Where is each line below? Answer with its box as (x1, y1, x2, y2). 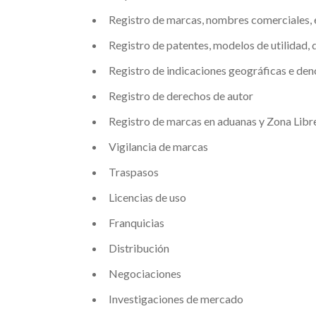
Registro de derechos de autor (108, 89, 253, 102)
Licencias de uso (108, 190, 186, 204)
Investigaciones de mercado (108, 292, 243, 305)
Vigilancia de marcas (108, 140, 208, 153)
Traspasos (108, 165, 159, 178)
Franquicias (108, 216, 164, 229)
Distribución (108, 241, 169, 255)
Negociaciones (108, 267, 181, 280)
